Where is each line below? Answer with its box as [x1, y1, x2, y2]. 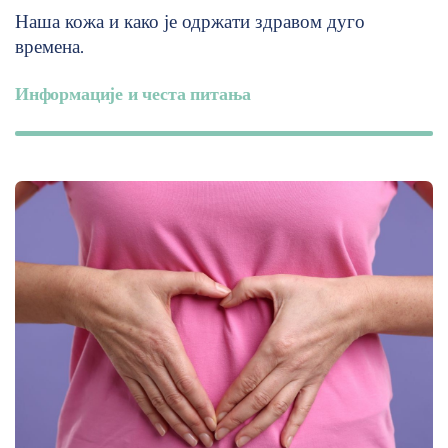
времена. [15, 34, 84, 58]
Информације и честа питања [15, 82, 251, 105]
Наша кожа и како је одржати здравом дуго [15, 9, 365, 33]
